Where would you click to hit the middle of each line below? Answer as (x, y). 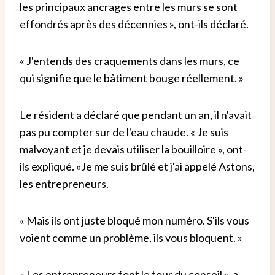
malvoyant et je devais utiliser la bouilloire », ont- (133, 149)
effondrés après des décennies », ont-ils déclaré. (134, 24)
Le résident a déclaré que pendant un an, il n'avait (136, 114)
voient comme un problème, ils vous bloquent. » (131, 237)
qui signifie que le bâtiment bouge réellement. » (132, 78)
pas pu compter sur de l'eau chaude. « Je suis (124, 132)
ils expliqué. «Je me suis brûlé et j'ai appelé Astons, (137, 166)
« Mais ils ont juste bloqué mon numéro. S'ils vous (134, 220)
